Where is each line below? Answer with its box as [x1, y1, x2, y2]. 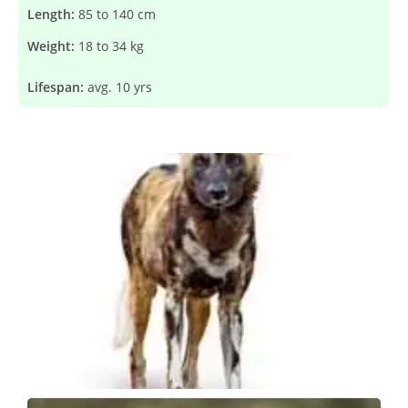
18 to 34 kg [78, 37, 144, 55]
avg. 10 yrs [87, 78, 152, 96]
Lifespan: [27, 78, 87, 96]
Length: [27, 5, 78, 23]
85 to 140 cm [78, 5, 156, 23]
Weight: [27, 37, 78, 55]
